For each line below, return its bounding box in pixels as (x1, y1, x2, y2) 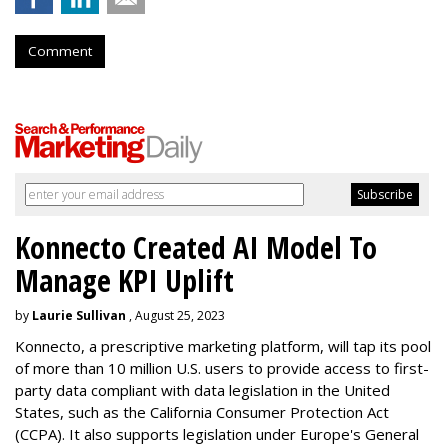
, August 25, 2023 (126, 306, 225, 324)
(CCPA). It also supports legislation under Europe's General (15, 423, 419, 444)
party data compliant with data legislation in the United (15, 379, 390, 400)
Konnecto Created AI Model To (15, 226, 377, 268)
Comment (28, 41, 92, 60)
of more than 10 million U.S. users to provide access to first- (15, 357, 429, 378)
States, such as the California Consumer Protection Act (15, 401, 389, 422)
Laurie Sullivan (32, 306, 126, 324)
